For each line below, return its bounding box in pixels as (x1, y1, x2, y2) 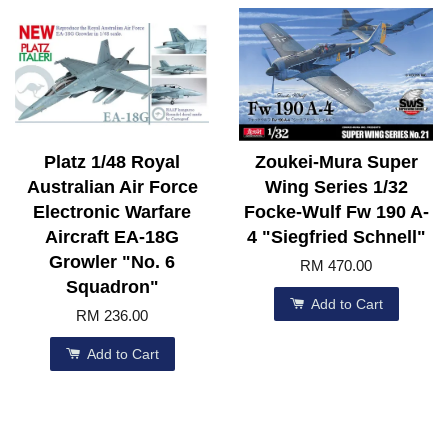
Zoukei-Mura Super (254, 152, 418, 173)
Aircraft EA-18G (45, 227, 179, 248)
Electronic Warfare (33, 202, 191, 223)
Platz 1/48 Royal (44, 152, 180, 173)
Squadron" (65, 277, 159, 298)
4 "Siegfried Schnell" (246, 227, 426, 248)
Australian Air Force (26, 177, 198, 198)
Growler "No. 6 (49, 252, 175, 273)
